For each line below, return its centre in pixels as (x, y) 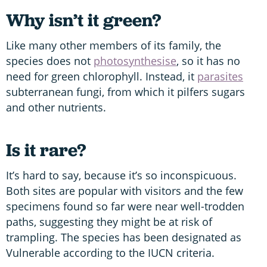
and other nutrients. (56, 107)
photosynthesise (135, 60)
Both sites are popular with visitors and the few (125, 190)
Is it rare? (46, 150)
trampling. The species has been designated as (124, 237)
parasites (220, 76)
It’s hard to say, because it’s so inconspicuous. (121, 175)
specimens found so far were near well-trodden (125, 206)
